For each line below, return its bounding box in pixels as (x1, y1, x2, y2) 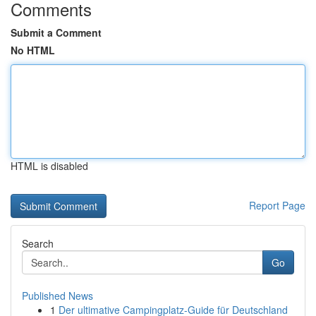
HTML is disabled (11, 159, 88, 173)
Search (22, 236, 54, 250)
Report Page (249, 198, 305, 212)
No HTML (11, 43, 55, 57)
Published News (22, 288, 93, 303)
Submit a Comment (11, 25, 102, 39)
